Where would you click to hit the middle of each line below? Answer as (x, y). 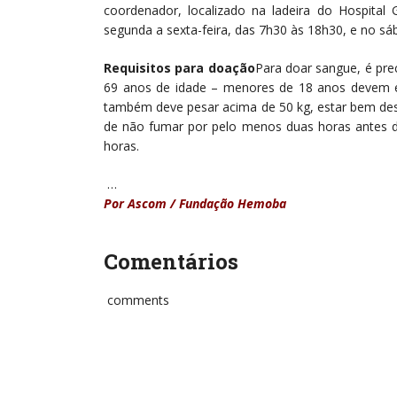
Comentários (171, 261)
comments (136, 300)
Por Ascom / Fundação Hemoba (195, 203)
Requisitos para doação (179, 67)
